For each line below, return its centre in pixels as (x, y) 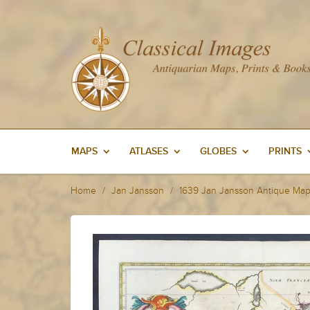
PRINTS (285, 152)
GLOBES (218, 152)
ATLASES (149, 152)
